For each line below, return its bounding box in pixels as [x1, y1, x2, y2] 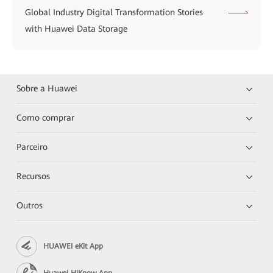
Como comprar [16, 113, 75, 123]
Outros [16, 200, 43, 211]
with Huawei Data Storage [25, 24, 127, 34]
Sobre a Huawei [16, 83, 78, 94]
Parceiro [16, 142, 48, 152]
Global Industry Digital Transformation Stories [25, 7, 203, 18]
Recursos [16, 171, 51, 182]
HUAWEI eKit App [43, 241, 104, 250]
